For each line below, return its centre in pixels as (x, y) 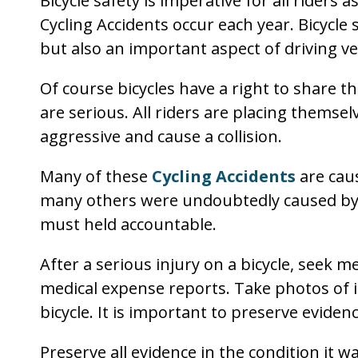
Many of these (96, 176)
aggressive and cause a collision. (161, 136)
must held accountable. (128, 224)
